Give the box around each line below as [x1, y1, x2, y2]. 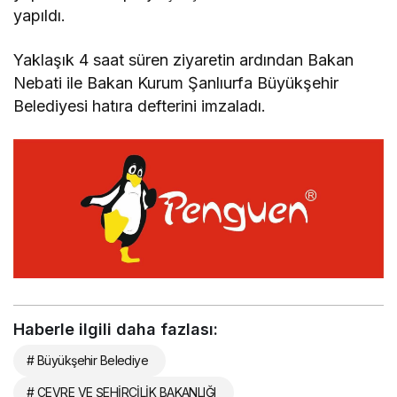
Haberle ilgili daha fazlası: [13, 320, 218, 339]
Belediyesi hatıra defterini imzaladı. [13, 97, 267, 116]
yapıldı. [13, 6, 66, 26]
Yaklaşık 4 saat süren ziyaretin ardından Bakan [13, 51, 354, 70]
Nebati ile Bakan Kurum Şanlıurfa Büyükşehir [13, 74, 339, 93]
